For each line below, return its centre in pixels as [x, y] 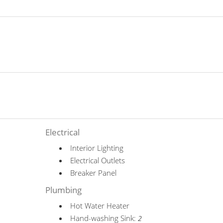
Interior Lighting [97, 148]
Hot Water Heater [100, 206]
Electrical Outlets [98, 160]
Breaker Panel [94, 173]
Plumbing [64, 190]
